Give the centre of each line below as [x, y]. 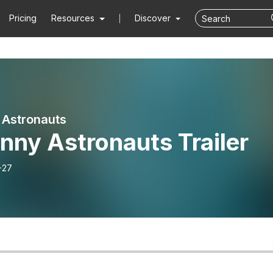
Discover [154, 18]
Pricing [23, 18]
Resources [73, 18]
